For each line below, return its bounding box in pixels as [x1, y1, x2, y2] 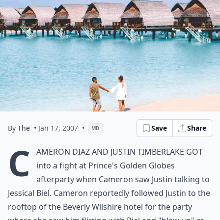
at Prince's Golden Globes [77, 160, 175, 171]
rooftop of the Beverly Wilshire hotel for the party [8, 201, 192, 212]
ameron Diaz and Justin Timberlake [36, 146, 186, 157]
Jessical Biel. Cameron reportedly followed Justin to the [8, 188, 210, 198]
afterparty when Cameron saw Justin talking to [36, 174, 210, 185]
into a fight [36, 160, 77, 171]
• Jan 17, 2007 [34, 123, 78, 133]
